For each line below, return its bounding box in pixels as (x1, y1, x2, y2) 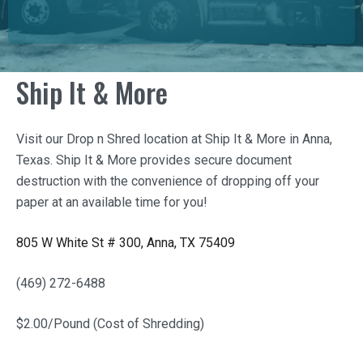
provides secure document (137, 152, 292, 168)
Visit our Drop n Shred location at (16, 131, 205, 147)
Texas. (16, 152, 56, 168)
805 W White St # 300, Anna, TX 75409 (16, 235, 235, 250)
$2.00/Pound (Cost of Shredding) (16, 316, 207, 331)
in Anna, (286, 131, 332, 147)
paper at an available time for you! (16, 194, 211, 210)
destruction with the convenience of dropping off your (16, 173, 319, 189)
